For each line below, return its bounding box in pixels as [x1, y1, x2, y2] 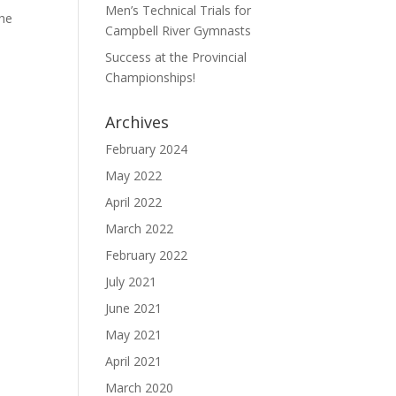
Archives [105, 111, 170, 133]
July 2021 [105, 273, 157, 290]
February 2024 [105, 141, 188, 157]
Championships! [105, 69, 196, 86]
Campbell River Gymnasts [105, 22, 252, 39]
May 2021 [105, 326, 163, 343]
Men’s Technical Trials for [105, 2, 252, 19]
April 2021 [105, 353, 163, 369]
